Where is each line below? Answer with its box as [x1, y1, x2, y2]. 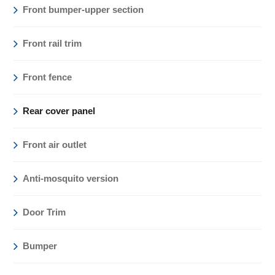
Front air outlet [23, 139, 87, 150]
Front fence [23, 71, 72, 82]
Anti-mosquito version [23, 172, 119, 184]
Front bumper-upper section [23, 4, 144, 15]
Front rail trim [23, 37, 82, 48]
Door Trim [23, 206, 66, 217]
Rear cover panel [23, 105, 96, 116]
